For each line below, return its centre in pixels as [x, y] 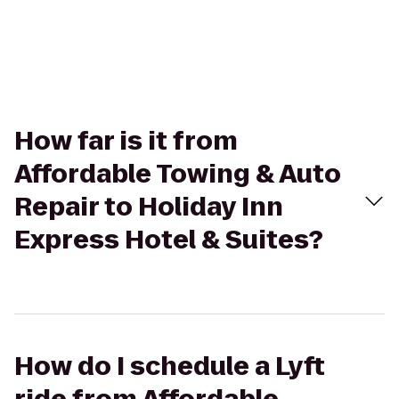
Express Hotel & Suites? [169, 240]
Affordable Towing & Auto [178, 174]
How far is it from [126, 141]
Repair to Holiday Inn [149, 207]
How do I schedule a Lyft [170, 366]
